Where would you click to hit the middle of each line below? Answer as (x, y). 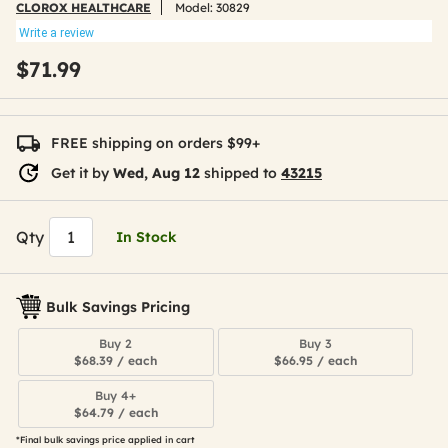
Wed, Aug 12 (156, 173)
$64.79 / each (115, 412)
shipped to (240, 173)
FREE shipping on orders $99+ (155, 143)
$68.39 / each (116, 360)
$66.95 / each (315, 360)
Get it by (82, 173)
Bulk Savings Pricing (118, 306)
